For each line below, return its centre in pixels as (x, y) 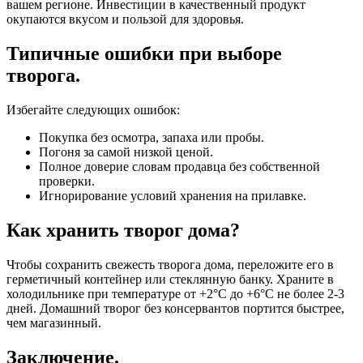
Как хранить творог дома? (123, 231)
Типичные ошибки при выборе (144, 54)
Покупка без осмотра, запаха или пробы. (152, 138)
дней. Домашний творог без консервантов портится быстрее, (175, 308)
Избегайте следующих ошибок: (93, 110)
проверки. (67, 181)
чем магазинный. (54, 322)
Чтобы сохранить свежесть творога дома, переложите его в (170, 264)
